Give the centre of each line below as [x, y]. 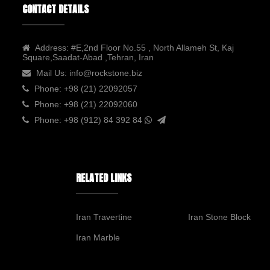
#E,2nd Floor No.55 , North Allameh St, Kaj [151, 48]
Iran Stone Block [219, 217]
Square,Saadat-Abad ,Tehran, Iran [88, 57]
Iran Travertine [104, 217]
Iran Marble [98, 237]
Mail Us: [53, 73]
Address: [52, 48]
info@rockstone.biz [106, 73]
